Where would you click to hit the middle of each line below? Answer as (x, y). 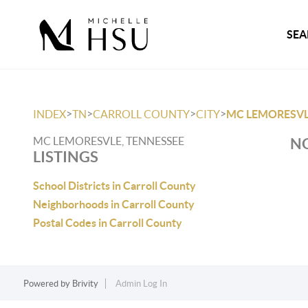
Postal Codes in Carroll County (108, 223)
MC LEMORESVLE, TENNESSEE (109, 141)
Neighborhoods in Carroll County (114, 204)
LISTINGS (66, 156)
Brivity (85, 284)
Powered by (47, 284)
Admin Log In (141, 284)
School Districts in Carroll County (114, 186)
